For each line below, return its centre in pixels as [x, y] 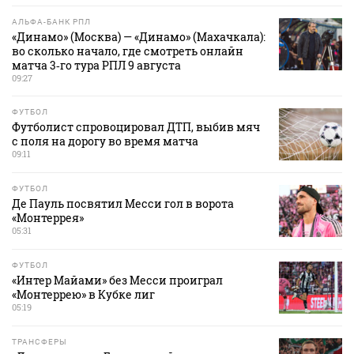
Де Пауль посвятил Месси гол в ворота [123, 204]
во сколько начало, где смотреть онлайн [128, 51]
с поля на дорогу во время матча [105, 141]
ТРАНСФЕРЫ [40, 342]
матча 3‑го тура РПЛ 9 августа [96, 66]
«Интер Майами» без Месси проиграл [117, 281]
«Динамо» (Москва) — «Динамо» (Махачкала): [139, 37]
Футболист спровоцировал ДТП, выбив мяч [136, 127]
